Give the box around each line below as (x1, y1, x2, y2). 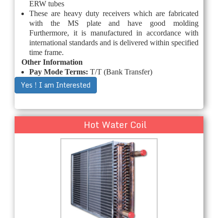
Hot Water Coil (84, 117, 146, 132)
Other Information (21, 57, 83, 66)
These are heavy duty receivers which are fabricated (29, 9, 199, 18)
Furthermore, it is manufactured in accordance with (29, 28, 199, 37)
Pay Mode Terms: (29, 67, 90, 76)
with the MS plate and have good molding (29, 18, 199, 27)
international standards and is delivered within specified (29, 38, 199, 47)
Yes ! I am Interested (21, 79, 91, 91)
